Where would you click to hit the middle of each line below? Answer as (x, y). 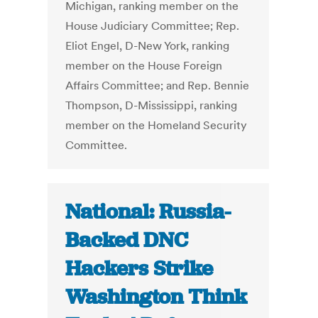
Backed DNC (127, 240)
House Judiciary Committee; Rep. (153, 26)
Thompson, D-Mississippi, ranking (152, 105)
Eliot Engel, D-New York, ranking (148, 46)
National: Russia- (148, 212)
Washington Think (157, 297)
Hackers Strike (139, 269)
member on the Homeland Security (157, 125)
